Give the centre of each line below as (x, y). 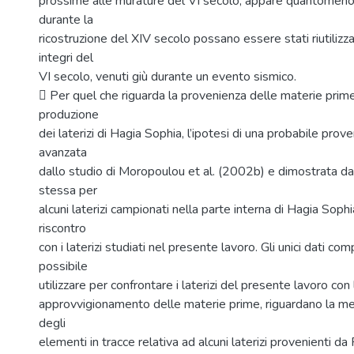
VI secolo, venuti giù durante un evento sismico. (168, 77)
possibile (63, 266)
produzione (69, 115)
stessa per (68, 190)
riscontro (62, 228)
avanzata (63, 153)
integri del (66, 58)
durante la (66, 20)
